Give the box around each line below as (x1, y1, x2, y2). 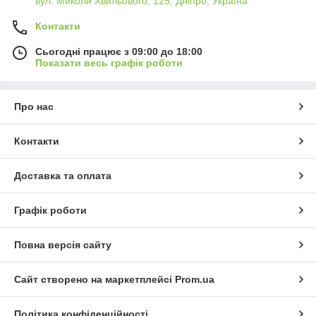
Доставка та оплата (14, 170, 111, 182)
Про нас (14, 101, 54, 113)
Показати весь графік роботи (35, 57, 183, 69)
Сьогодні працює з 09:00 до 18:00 (35, 46, 202, 58)
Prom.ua (175, 274, 214, 286)
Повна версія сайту (14, 239, 111, 251)
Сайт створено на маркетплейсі (14, 274, 175, 286)
